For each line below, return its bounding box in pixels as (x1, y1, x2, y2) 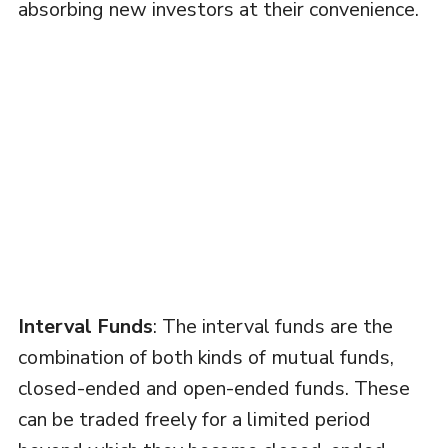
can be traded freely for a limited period (17, 406, 371, 434)
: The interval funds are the (152, 313, 393, 341)
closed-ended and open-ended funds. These (17, 375, 410, 403)
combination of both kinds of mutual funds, (17, 344, 394, 372)
